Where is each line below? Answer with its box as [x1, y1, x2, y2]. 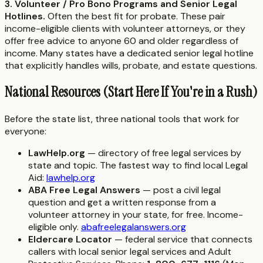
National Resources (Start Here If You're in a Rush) [5, 83, 258, 102]
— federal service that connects [112, 233, 252, 246]
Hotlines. [5, 9, 45, 22]
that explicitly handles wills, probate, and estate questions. [5, 59, 257, 72]
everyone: [5, 125, 46, 138]
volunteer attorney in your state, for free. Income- [28, 208, 243, 221]
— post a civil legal [140, 184, 221, 197]
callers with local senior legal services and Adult [28, 245, 231, 258]
